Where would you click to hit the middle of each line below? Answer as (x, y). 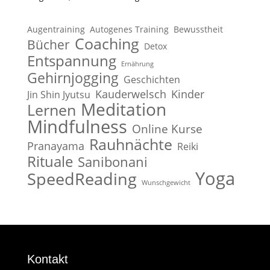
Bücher (48, 44)
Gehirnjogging (73, 77)
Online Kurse (167, 128)
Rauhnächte (130, 144)
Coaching (107, 43)
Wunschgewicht (166, 182)
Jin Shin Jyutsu (58, 94)
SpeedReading (82, 178)
